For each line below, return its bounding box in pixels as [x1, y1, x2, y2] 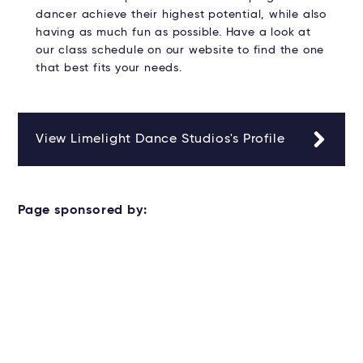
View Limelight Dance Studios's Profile [36, 132, 285, 146]
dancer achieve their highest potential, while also [36, 8, 327, 20]
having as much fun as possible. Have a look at [36, 26, 311, 38]
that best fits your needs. [36, 62, 182, 74]
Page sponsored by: [18, 203, 147, 217]
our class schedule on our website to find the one [36, 44, 325, 56]
